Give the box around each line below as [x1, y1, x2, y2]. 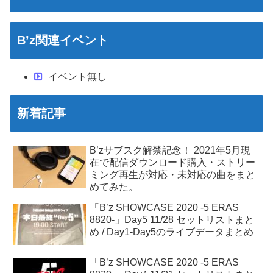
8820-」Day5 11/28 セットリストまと [90, 214, 255, 225]
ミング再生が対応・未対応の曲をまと [90, 169, 256, 180]
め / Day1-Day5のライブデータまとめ [90, 226, 254, 237]
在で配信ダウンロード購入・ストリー [90, 157, 256, 168]
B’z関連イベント [17, 33, 108, 47]
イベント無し [46, 71, 107, 82]
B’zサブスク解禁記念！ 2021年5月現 [90, 144, 251, 155]
